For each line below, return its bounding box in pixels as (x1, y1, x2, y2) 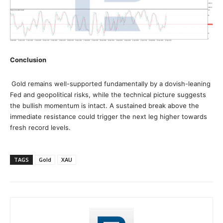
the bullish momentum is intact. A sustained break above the (10, 101, 199, 110)
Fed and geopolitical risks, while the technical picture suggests (10, 90, 206, 99)
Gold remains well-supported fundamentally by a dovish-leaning (11, 79, 211, 88)
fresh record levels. (10, 123, 71, 131)
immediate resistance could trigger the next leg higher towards (10, 112, 207, 120)
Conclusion (10, 55, 46, 64)
